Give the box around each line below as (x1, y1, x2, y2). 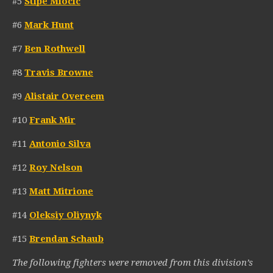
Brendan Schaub (29, 233, 104, 245)
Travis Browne (24, 67, 93, 79)
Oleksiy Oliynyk (29, 210, 102, 221)
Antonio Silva (29, 138, 91, 150)
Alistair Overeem (24, 91, 104, 102)
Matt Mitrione (29, 186, 93, 197)
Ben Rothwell (24, 43, 85, 55)
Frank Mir (29, 115, 76, 126)
